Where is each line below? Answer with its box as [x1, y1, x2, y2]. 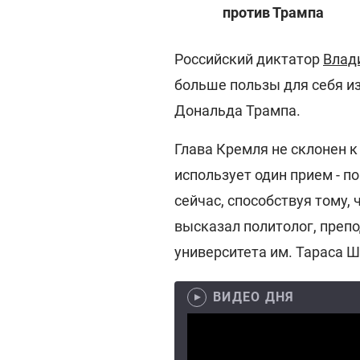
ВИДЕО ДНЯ [213, 289, 295, 305]
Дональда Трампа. [174, 102, 301, 119]
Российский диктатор [174, 51, 323, 67]
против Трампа [223, 4, 324, 21]
